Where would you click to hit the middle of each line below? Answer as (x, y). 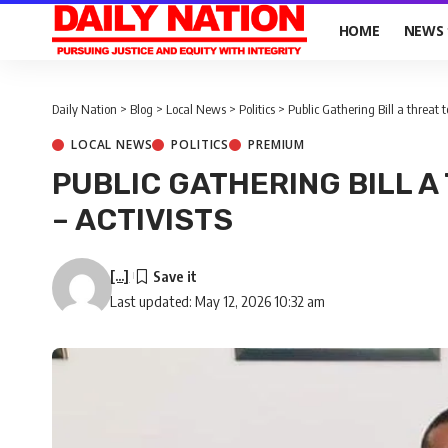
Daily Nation (84, 109)
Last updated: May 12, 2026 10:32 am (218, 301)
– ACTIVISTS (142, 220)
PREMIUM (277, 144)
